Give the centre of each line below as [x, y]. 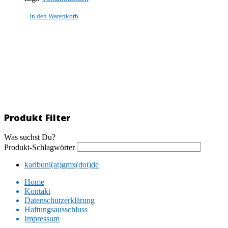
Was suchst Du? [30, 137]
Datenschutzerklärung [60, 200]
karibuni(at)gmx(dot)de [62, 164]
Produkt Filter [37, 117]
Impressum [42, 218]
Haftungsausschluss [56, 209]
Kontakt [37, 191]
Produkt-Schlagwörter [39, 147]
